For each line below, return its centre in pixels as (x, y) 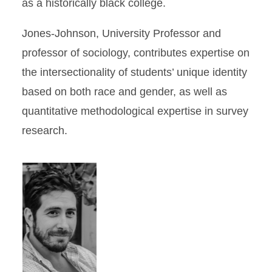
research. (45, 131)
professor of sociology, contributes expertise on (136, 53)
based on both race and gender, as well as (124, 92)
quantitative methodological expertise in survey (135, 111)
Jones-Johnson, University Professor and (121, 33)
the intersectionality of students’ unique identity (134, 72)
